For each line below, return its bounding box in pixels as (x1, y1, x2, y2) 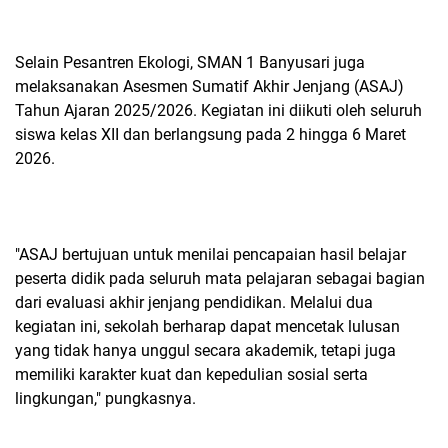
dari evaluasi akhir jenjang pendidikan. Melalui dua (15, 293, 373, 312)
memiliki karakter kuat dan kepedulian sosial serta (15, 365, 368, 384)
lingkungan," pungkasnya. (15, 389, 196, 408)
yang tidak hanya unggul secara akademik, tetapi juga (15, 341, 396, 360)
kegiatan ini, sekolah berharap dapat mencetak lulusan (15, 317, 400, 336)
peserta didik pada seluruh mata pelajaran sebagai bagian (15, 269, 425, 288)
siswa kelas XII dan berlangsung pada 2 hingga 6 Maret (15, 125, 406, 144)
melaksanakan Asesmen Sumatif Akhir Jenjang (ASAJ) (15, 77, 404, 96)
